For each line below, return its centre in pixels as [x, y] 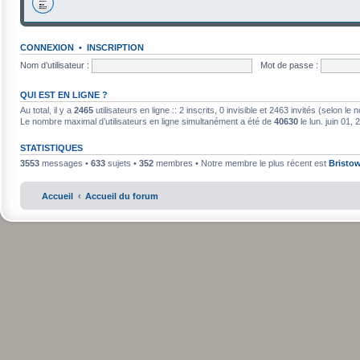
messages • [65, 163]
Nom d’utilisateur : [55, 65]
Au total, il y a [47, 110]
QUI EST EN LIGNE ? [64, 94]
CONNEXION [47, 47]
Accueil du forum [122, 196]
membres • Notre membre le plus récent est [241, 163]
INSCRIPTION [115, 47]
